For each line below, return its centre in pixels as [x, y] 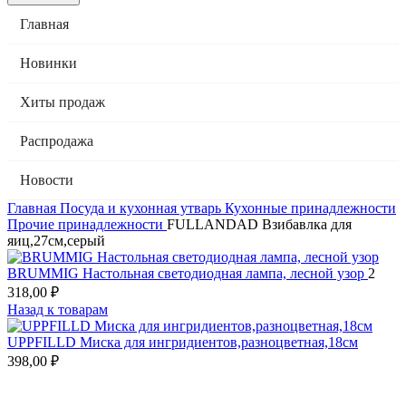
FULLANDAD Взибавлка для [259, 224]
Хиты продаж [63, 102]
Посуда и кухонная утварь [142, 208]
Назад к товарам [58, 309]
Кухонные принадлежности [310, 208]
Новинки [48, 63]
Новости [47, 180]
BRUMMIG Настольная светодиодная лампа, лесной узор [188, 273]
